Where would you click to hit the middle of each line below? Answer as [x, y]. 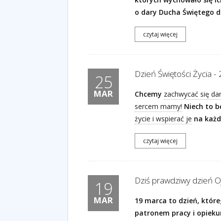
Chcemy [149, 94]
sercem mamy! [158, 106]
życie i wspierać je [163, 118]
